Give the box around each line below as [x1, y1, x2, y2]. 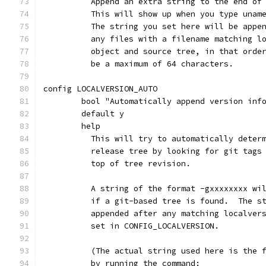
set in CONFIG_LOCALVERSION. [81, 221, 219, 231]
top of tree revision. [81, 159, 191, 169]
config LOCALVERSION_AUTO [43, 84, 157, 94]
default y [81, 109, 124, 119]
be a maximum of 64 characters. [81, 59, 233, 69]
